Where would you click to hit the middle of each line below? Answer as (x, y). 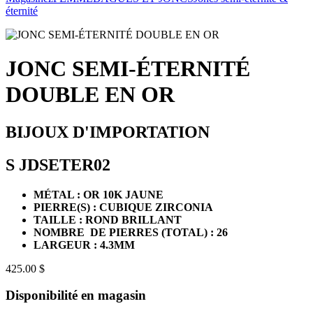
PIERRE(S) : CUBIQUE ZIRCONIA (123, 207)
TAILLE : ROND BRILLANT (108, 219)
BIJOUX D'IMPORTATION (108, 132)
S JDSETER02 (58, 165)
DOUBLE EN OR (90, 95)
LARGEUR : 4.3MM (84, 245)
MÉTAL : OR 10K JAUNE (99, 194)
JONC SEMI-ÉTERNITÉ (128, 69)
